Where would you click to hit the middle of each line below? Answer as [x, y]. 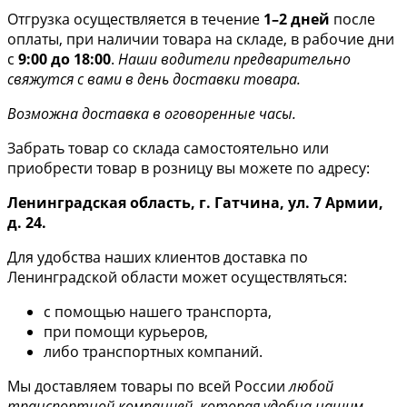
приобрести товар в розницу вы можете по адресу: [189, 168]
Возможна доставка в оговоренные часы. [152, 113]
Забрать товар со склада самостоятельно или [168, 148]
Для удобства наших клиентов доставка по [158, 257]
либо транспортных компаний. [153, 351]
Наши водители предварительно [234, 59]
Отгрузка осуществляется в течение [135, 19]
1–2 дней [297, 19]
